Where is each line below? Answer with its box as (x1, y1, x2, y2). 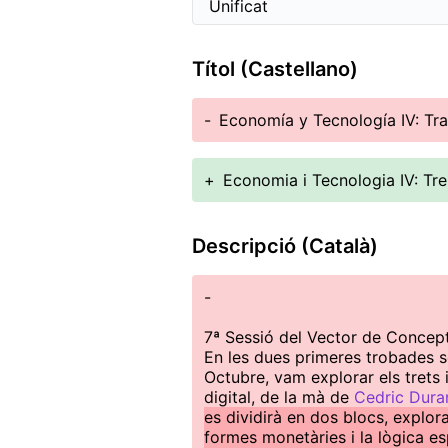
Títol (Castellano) (192, 57, 358, 81)
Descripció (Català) (192, 234, 378, 258)
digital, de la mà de (204, 387, 354, 407)
